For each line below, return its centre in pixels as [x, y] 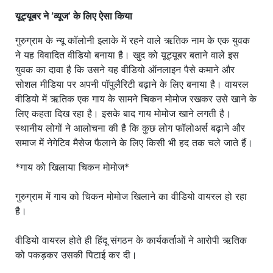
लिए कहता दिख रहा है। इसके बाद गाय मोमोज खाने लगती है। [123, 114]
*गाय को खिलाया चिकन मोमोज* [72, 167]
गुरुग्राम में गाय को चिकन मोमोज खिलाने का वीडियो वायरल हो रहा [131, 197]
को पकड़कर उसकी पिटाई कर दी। [76, 255]
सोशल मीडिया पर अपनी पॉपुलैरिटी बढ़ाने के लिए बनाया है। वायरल [132, 84]
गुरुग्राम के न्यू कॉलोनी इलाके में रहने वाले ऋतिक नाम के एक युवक [133, 41]
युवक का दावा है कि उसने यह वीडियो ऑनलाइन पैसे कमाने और [125, 70]
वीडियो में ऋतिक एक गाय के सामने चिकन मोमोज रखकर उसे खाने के [136, 99]
